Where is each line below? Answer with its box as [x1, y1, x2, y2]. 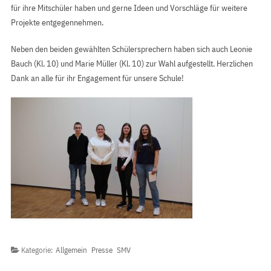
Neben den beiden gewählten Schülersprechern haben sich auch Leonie [11, 44, 252, 54]
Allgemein [56, 245, 87, 255]
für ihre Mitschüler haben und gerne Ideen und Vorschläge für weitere [11, 2, 247, 13]
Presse [91, 245, 113, 255]
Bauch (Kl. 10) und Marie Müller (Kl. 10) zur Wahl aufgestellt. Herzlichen [11, 58, 253, 69]
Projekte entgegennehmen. [11, 17, 103, 28]
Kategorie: [21, 245, 54, 255]
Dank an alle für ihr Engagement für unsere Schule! [11, 73, 184, 83]
